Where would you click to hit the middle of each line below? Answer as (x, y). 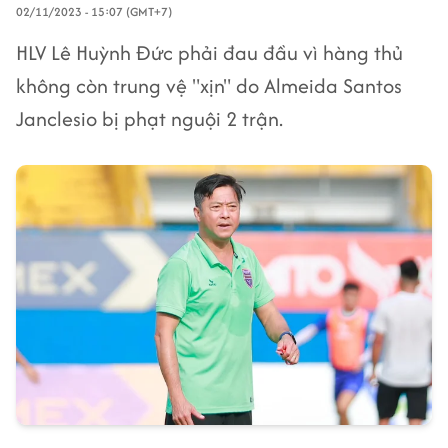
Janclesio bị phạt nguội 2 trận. (149, 118)
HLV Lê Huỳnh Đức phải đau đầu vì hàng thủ (209, 52)
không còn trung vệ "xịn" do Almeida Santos (209, 85)
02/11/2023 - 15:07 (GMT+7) (94, 11)
